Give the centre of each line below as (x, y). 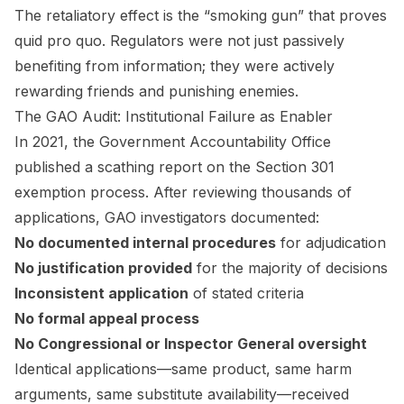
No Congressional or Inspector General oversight (191, 343)
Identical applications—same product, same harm (183, 368)
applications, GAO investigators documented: (167, 217)
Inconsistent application (101, 293)
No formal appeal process (107, 318)
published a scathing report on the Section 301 (174, 166)
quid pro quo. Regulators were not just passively (179, 40)
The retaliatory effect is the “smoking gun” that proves (201, 15)
